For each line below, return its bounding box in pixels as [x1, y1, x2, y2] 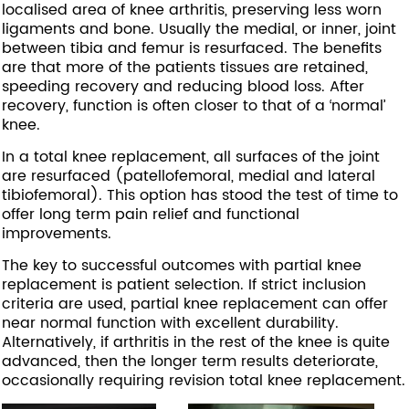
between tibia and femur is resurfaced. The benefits [2, 37, 383, 60]
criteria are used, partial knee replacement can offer [2, 292, 389, 316]
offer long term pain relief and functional [2, 203, 300, 226]
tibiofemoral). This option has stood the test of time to [2, 184, 399, 207]
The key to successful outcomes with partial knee [2, 254, 362, 278]
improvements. [2, 222, 112, 246]
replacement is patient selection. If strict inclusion [2, 273, 367, 297]
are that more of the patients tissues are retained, [2, 56, 369, 79]
